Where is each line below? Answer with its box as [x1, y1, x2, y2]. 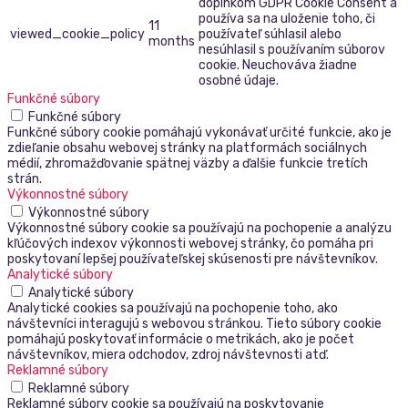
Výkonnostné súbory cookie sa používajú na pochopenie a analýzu [7, 219, 392, 236]
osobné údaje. [199, 72, 279, 88]
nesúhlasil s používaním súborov [199, 41, 385, 57]
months [148, 33, 195, 49]
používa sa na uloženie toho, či [199, 10, 375, 26]
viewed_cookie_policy [10, 25, 145, 42]
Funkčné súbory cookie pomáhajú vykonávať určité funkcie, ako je [7, 124, 392, 140]
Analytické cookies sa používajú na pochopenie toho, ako [7, 300, 338, 316]
